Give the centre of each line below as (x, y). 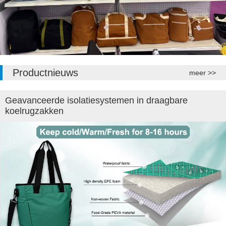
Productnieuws (45, 72)
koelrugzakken (34, 111)
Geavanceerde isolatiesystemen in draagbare (96, 100)
